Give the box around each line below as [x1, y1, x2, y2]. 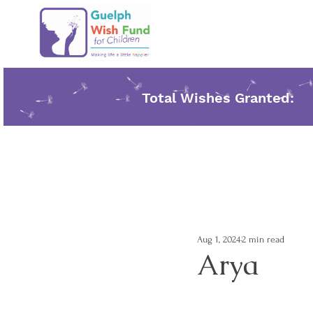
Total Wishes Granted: [142, 89, 294, 106]
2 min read [242, 233, 284, 245]
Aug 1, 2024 [197, 233, 240, 245]
